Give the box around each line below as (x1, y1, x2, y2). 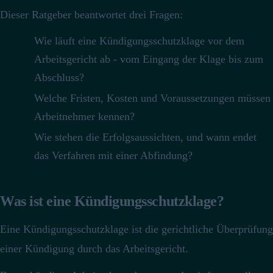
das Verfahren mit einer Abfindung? (34, 149, 193, 162)
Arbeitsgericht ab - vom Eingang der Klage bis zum (34, 53, 263, 66)
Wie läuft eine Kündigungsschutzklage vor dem (34, 35, 244, 48)
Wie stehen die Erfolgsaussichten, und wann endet (34, 131, 257, 144)
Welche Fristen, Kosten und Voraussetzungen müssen (34, 92, 271, 105)
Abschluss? (34, 71, 84, 84)
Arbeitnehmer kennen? (34, 110, 135, 123)
